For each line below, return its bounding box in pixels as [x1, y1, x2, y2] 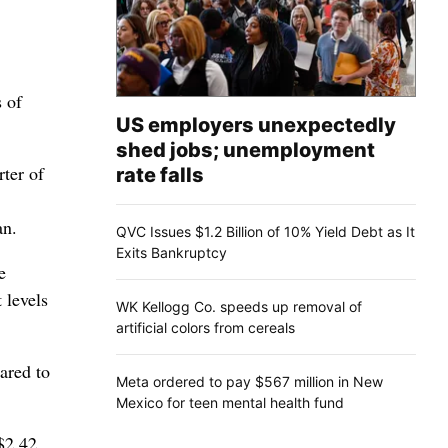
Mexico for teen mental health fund [116, 393, 344, 411]
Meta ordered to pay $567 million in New [116, 372, 383, 390]
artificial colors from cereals [116, 318, 295, 336]
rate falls [116, 162, 204, 187]
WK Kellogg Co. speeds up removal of [116, 297, 362, 315]
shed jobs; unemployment [116, 137, 375, 162]
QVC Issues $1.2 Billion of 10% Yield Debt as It [116, 222, 415, 240]
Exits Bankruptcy [116, 243, 227, 261]
